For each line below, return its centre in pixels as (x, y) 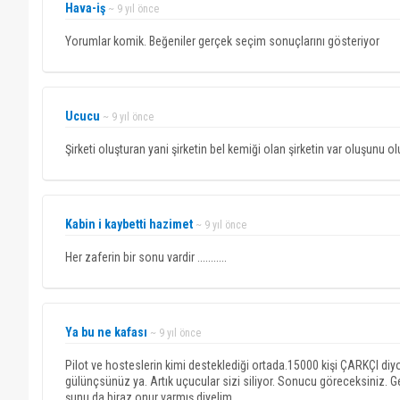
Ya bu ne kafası (106, 332)
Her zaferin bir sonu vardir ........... (146, 257)
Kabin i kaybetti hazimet (129, 224)
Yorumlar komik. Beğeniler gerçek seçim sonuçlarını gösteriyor (222, 41)
